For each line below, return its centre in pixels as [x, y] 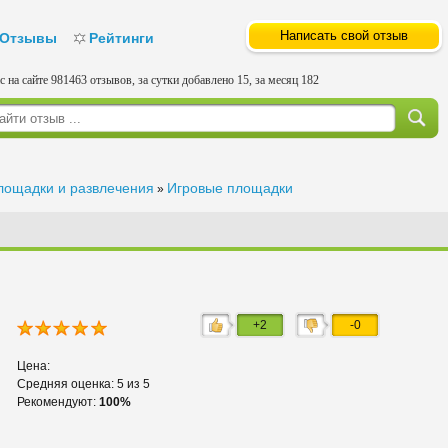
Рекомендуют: [58, 402]
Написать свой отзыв [344, 35]
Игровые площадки [230, 188]
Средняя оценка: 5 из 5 [83, 384]
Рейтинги [121, 38]
